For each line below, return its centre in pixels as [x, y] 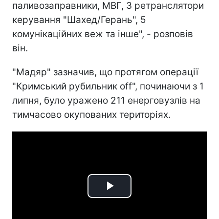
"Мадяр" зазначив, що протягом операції [105, 72]
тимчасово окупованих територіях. [91, 114]
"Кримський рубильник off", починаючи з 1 [108, 86]
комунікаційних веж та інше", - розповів [103, 34]
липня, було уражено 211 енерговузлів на [106, 100]
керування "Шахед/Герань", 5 [79, 20]
